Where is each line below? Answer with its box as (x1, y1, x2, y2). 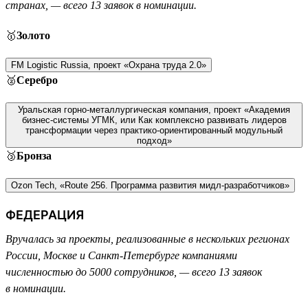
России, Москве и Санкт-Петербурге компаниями (5, 249, 237, 261)
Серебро (16, 74, 58, 86)
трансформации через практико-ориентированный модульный (25, 124, 283, 135)
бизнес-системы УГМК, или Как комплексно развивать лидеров (21, 114, 287, 125)
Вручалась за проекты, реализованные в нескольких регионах (5, 232, 289, 245)
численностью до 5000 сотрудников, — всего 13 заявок (5, 265, 262, 278)
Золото (16, 29, 50, 41)
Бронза (16, 149, 52, 162)
